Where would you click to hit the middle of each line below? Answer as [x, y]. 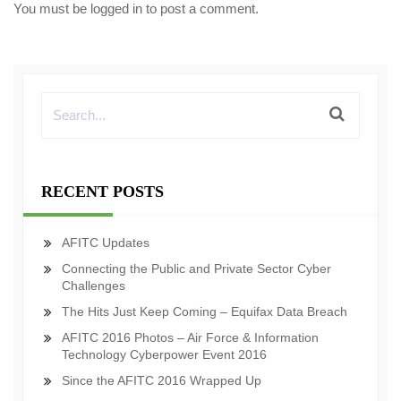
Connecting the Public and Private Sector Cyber [196, 269]
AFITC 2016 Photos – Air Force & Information [190, 337]
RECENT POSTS [102, 192]
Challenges [94, 286]
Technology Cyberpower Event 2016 [164, 354]
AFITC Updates [106, 243]
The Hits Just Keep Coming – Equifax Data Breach [205, 311]
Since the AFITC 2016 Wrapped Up [162, 380]
